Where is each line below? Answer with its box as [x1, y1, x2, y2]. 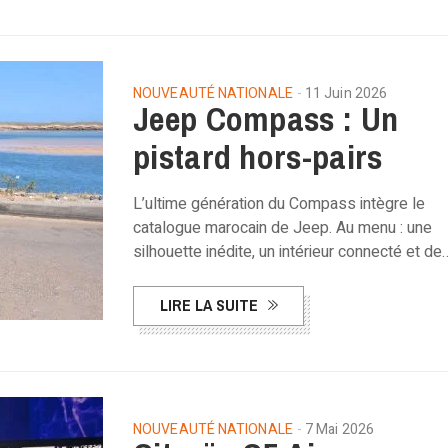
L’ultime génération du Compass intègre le [133, 192, 425, 216]
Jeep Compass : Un [133, 96, 399, 142]
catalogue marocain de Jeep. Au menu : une [133, 216, 432, 240]
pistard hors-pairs [133, 134, 383, 180]
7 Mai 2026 [304, 419, 374, 440]
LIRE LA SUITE [160, 294, 258, 316]
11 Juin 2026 [304, 83, 388, 104]
